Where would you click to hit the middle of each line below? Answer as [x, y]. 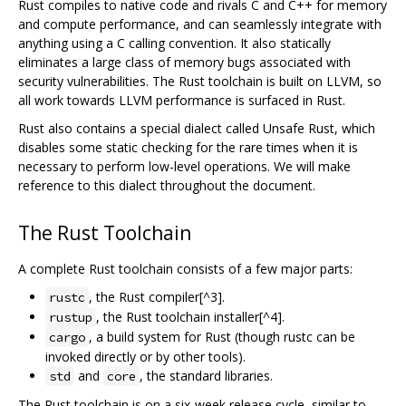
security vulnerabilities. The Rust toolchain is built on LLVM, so [200, 82]
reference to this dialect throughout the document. [167, 186]
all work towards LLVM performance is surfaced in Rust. [182, 101]
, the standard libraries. [206, 376]
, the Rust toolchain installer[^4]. [190, 317]
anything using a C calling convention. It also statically [174, 43]
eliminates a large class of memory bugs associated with [184, 63]
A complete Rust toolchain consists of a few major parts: [185, 269]
